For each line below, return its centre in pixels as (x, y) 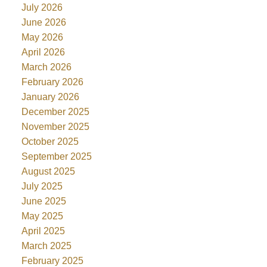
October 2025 (50, 142)
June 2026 (44, 23)
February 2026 (52, 82)
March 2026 (46, 67)
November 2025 (55, 127)
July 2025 (42, 187)
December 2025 (55, 112)
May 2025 (42, 216)
